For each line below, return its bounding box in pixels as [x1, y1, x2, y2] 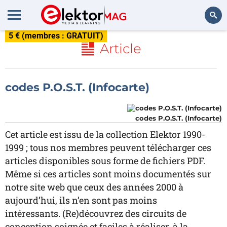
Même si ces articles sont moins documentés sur [5, 168, 211, 180]
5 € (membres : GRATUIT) [9, 31, 103, 41]
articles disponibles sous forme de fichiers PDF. [5, 155, 205, 167]
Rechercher [181, 39, 217, 47]
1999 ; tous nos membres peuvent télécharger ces [5, 141, 211, 154]
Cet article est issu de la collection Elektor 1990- [5, 128, 205, 140]
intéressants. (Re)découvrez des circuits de [5, 207, 186, 219]
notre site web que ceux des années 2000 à [5, 181, 183, 193]
